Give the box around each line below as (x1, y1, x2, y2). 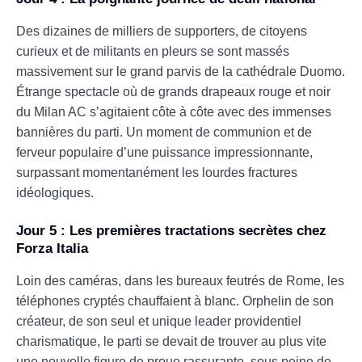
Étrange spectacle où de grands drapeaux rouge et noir (16, 84, 330, 99)
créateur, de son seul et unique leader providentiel (16, 314, 301, 328)
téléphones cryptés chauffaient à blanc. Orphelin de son (16, 293, 334, 308)
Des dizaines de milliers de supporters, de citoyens (16, 23, 307, 38)
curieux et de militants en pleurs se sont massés (16, 44, 289, 58)
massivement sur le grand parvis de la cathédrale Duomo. (16, 64, 345, 78)
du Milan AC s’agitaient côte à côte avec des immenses (16, 104, 331, 119)
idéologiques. (16, 185, 94, 200)
